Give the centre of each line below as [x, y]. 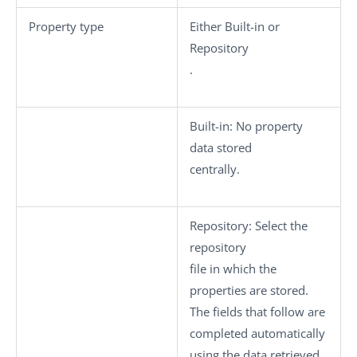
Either [207, 26]
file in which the [233, 269]
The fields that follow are [257, 312]
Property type [66, 26]
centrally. [215, 169]
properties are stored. [249, 290]
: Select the [278, 226]
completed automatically [257, 333]
